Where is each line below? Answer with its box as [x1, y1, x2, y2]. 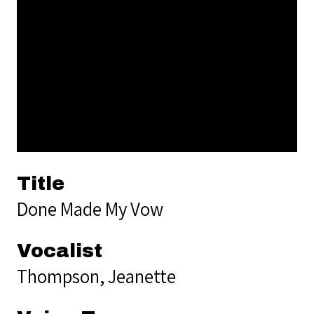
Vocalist [17, 240, 102, 261]
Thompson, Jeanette [17, 263, 176, 289]
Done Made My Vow [17, 196, 163, 221]
